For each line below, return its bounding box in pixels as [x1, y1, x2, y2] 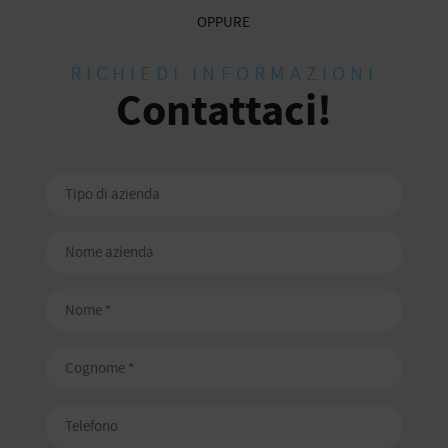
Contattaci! [115, 80, 332, 140]
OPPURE [197, 11, 251, 32]
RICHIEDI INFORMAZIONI [70, 59, 378, 86]
